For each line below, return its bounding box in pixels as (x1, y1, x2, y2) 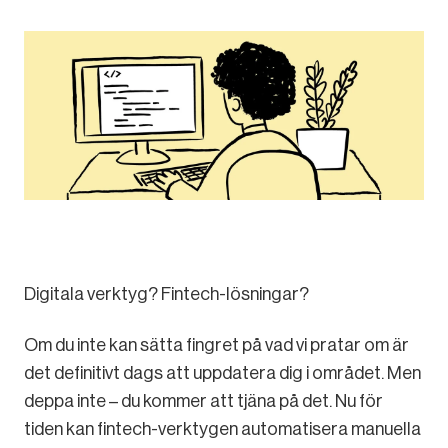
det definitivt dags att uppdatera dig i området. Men (24, 363, 421, 384)
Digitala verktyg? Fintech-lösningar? (24, 284, 309, 305)
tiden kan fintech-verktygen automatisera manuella (24, 419, 421, 440)
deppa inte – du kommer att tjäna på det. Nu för (24, 391, 383, 412)
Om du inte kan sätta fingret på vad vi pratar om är (24, 335, 409, 356)
